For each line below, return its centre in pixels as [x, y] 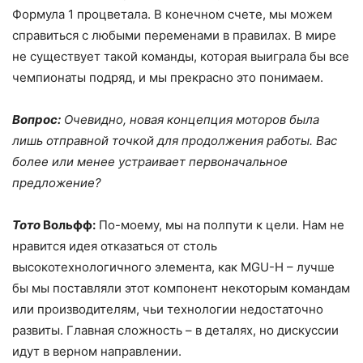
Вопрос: [36, 120]
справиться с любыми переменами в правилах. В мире [174, 36]
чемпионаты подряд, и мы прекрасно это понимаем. [168, 78]
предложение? [57, 183]
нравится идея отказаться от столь [115, 246]
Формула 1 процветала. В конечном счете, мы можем [172, 15]
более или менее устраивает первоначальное [150, 162]
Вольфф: [68, 225]
